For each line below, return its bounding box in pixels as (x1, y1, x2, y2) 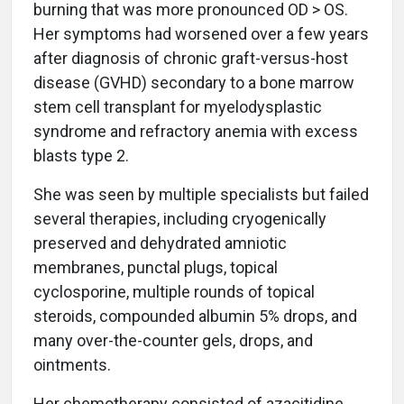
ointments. (33, 355, 111, 375)
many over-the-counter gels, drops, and (33, 331, 313, 351)
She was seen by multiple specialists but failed (33, 185, 369, 205)
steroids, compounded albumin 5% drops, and (33, 307, 357, 326)
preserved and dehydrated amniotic (33, 234, 287, 253)
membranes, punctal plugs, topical (33, 258, 278, 278)
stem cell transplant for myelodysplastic (33, 97, 322, 117)
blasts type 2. (33, 146, 129, 166)
